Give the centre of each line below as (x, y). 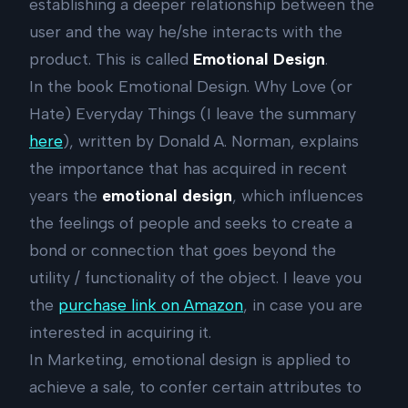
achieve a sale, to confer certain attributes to (195, 387)
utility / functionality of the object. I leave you (195, 278)
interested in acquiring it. (120, 332)
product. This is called (111, 59)
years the (66, 196)
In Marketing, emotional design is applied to (190, 360)
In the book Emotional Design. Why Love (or (191, 87)
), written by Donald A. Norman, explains (211, 141)
